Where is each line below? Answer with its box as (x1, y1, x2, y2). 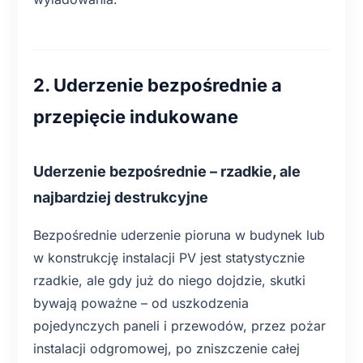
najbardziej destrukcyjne (33, 189, 208, 206)
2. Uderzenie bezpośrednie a (33, 75, 282, 96)
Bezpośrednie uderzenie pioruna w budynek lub (33, 227, 325, 243)
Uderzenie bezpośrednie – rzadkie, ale (33, 163, 301, 180)
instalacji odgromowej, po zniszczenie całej (33, 340, 300, 357)
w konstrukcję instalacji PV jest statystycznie (33, 250, 305, 266)
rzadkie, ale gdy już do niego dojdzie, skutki (33, 272, 305, 288)
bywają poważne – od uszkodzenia (33, 295, 249, 311)
